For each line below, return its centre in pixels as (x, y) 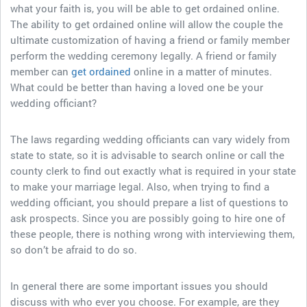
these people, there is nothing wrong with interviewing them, (152, 234)
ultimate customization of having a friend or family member (150, 40)
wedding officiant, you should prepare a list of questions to (149, 202)
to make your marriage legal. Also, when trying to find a (140, 186)
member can (41, 71)
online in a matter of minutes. (203, 71)
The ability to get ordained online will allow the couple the (147, 24)
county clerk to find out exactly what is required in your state (153, 171)
